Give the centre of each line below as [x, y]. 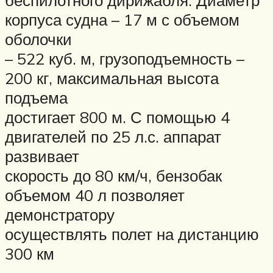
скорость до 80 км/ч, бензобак [113, 175]
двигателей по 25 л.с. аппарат [113, 136]
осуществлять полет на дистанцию [132, 234]
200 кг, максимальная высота [112, 78]
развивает [42, 156]
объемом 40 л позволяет [95, 195]
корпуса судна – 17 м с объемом [122, 19]
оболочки [38, 39]
